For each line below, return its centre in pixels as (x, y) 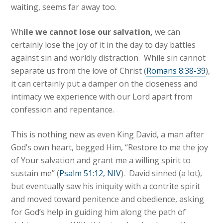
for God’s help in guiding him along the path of (99, 212)
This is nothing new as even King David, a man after (108, 135)
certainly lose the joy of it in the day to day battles (104, 45)
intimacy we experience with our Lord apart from (102, 97)
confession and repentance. (63, 110)
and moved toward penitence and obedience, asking (108, 199)
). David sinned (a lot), (162, 173)
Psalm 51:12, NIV (90, 173)
